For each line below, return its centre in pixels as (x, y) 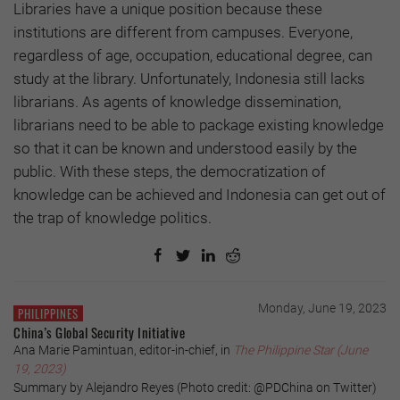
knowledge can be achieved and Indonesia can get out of (200, 194)
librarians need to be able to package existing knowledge (199, 125)
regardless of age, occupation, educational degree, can (193, 55)
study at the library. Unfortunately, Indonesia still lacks (189, 78)
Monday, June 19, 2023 (322, 308)
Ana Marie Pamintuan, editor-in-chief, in (123, 350)
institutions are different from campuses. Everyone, (183, 32)
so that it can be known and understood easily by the (185, 148)
